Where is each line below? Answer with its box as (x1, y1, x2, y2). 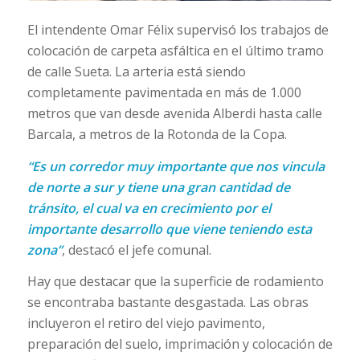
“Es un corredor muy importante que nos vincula (27, 157, 325, 175)
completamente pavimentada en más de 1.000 (27, 84, 301, 102)
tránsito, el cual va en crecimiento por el (27, 198, 271, 217)
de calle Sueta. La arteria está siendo (27, 63, 246, 81)
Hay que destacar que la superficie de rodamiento (27, 272, 324, 291)
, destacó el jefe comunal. (61, 240, 211, 259)
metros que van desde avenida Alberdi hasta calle (27, 104, 322, 123)
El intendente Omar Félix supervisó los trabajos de (27, 21, 329, 39)
